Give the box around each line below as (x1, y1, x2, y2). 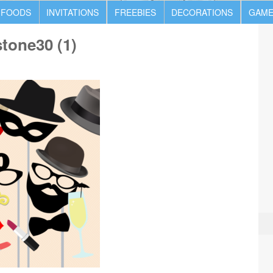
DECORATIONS (171, 6, 233, 18)
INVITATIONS (46, 6, 99, 18)
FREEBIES (114, 6, 156, 18)
